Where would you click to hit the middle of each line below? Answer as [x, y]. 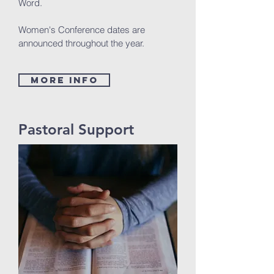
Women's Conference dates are [82, 30]
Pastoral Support [76, 129]
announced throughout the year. [83, 43]
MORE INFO [64, 80]
